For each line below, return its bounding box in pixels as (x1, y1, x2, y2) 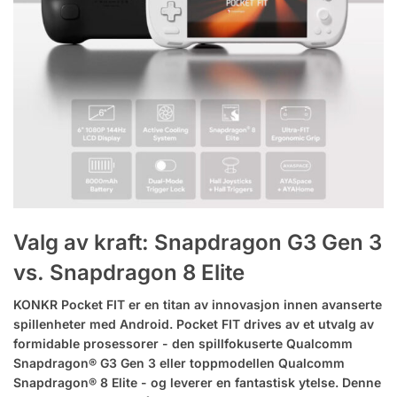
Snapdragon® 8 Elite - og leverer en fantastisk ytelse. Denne (13, 374, 381, 390)
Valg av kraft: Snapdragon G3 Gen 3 (13, 229, 382, 255)
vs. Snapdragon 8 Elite (13, 259, 245, 285)
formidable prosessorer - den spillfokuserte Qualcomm (13, 335, 353, 351)
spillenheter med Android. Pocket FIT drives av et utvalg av (13, 315, 374, 331)
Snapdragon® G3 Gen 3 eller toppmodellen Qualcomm (13, 354, 345, 370)
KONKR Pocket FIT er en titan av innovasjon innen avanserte (13, 296, 382, 312)
